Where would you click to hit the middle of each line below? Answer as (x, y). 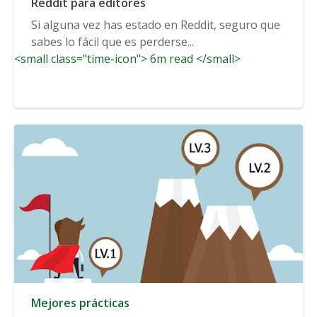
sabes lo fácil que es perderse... (113, 41)
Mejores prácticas (80, 302)
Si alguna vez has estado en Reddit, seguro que (156, 24)
